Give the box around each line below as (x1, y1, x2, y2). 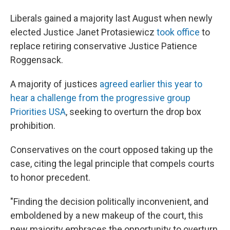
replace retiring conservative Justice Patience (10, 41, 197, 51)
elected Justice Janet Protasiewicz (10, 27, 157, 37)
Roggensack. (10, 54, 63, 65)
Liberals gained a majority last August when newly (10, 13, 213, 24)
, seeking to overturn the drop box (66, 106, 201, 117)
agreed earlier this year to (100, 79, 202, 89)
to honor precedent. (10, 172, 90, 183)
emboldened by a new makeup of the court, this (10, 210, 203, 221)
